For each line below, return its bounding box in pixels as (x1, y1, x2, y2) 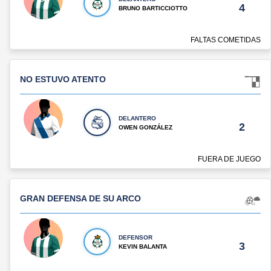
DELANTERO (119, 115, 157, 122)
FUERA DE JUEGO (198, 155, 261, 164)
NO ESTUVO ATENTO (20, 74, 106, 85)
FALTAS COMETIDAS (191, 36, 261, 45)
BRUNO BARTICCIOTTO (119, 5, 188, 12)
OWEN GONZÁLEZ (119, 124, 173, 131)
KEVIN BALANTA (119, 243, 168, 250)
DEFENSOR (119, 234, 153, 241)
